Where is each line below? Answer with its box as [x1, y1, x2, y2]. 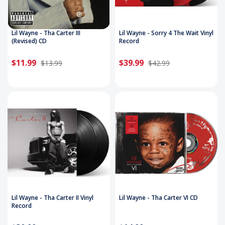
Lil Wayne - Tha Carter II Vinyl [12, 193, 93, 202]
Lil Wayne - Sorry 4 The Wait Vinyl [119, 29, 213, 38]
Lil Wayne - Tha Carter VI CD [119, 193, 198, 202]
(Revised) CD [12, 37, 47, 46]
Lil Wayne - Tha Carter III [12, 29, 80, 38]
